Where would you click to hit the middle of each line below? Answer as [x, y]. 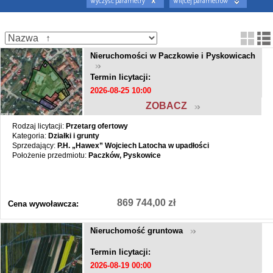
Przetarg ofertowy [97, 126]
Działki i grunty [73, 136]
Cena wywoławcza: [43, 204]
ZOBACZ [170, 105]
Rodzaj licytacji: [39, 126]
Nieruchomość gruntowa [140, 230]
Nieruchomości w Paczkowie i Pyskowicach [173, 55]
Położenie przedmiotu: [50, 155]
